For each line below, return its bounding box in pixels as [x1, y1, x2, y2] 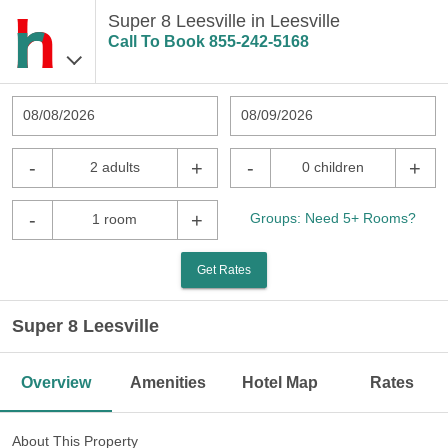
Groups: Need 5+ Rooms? [250, 210, 416, 226]
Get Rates [197, 263, 251, 277]
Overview [21, 374, 91, 391]
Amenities [130, 374, 206, 391]
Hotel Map [242, 374, 318, 391]
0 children [301, 159, 364, 175]
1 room [92, 211, 138, 227]
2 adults [89, 159, 140, 175]
